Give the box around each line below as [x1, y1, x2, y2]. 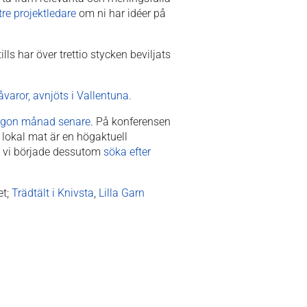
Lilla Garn [99, 186, 145, 199]
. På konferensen [90, 114, 171, 128]
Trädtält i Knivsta [12, 186, 94, 199]
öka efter [109, 145, 151, 158]
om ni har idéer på [76, 6, 166, 20]
